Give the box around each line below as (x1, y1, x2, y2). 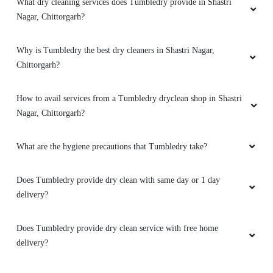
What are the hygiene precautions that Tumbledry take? (16, 142, 207, 152)
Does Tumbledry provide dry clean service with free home (16, 224, 218, 233)
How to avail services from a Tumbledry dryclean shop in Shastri (16, 94, 242, 104)
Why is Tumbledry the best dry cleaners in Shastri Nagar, (16, 46, 214, 55)
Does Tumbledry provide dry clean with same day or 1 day (16, 175, 220, 185)
